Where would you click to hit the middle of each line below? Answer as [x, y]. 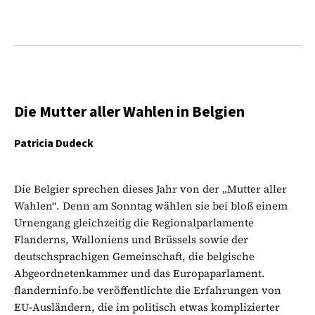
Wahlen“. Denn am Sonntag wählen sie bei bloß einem [151, 205]
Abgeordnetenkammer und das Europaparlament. [140, 273]
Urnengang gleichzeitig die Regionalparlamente [134, 222]
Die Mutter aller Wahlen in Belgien [129, 111]
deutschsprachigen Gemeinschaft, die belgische [134, 256]
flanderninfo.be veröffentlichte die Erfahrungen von [148, 290]
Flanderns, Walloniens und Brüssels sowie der [131, 239]
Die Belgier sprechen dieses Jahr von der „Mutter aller [150, 188]
